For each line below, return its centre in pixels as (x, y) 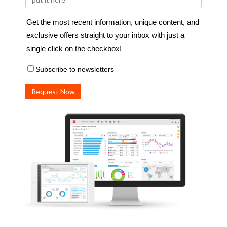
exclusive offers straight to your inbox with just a (105, 35)
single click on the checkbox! (74, 49)
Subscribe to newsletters (75, 70)
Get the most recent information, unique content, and (113, 22)
